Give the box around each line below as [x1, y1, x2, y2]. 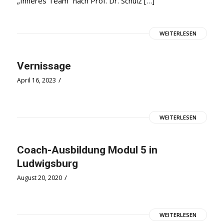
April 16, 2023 [16, 75, 56, 84]
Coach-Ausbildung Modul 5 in [16, 143, 157, 156]
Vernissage [16, 59, 71, 72]
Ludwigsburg [16, 157, 78, 169]
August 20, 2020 [16, 173, 62, 182]
